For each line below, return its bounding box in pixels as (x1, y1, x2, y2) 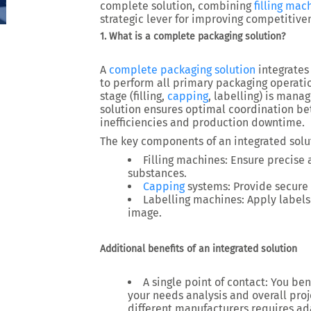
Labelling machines (143, 193, 242, 206)
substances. (128, 167, 187, 180)
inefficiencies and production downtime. (100, 116, 305, 129)
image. (128, 206, 162, 219)
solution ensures (100, 103, 185, 116)
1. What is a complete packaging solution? (100, 31, 285, 42)
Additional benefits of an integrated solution (100, 243, 297, 255)
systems (185, 180, 228, 193)
